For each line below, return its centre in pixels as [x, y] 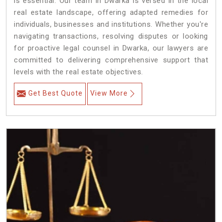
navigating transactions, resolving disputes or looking [111, 36]
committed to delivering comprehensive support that [111, 60]
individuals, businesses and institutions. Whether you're [111, 25]
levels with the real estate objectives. [79, 72]
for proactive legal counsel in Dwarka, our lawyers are [111, 48]
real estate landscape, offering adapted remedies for [111, 13]
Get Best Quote [55, 93]
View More [109, 93]
